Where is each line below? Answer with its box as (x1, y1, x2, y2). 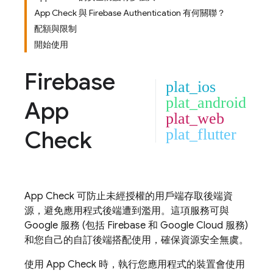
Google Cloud (160, 219, 223, 232)
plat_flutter (166, 126, 236, 143)
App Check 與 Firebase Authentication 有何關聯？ (34, 7, 225, 18)
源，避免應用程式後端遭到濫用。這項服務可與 (24, 205, 229, 217)
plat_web (166, 110, 224, 127)
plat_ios (166, 78, 216, 96)
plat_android (166, 94, 246, 112)
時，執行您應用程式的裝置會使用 (96, 258, 245, 271)
